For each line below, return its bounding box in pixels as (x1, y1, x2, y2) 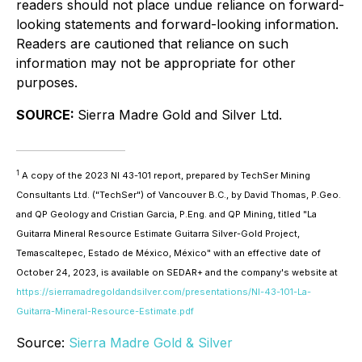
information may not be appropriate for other (16, 55, 296, 71)
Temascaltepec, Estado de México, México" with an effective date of (16, 247, 321, 259)
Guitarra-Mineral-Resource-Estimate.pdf (16, 305, 194, 317)
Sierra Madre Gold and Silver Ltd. (78, 107, 282, 123)
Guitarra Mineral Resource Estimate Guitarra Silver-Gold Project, (16, 228, 300, 239)
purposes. (16, 74, 78, 90)
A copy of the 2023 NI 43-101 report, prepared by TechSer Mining (19, 170, 310, 181)
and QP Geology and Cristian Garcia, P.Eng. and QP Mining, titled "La (16, 208, 317, 220)
